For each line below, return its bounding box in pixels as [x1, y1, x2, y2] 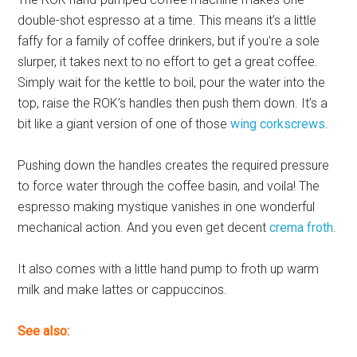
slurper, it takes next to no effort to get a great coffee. [18, 54, 319, 69]
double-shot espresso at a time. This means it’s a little [18, 13, 317, 28]
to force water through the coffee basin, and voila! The [18, 178, 320, 194]
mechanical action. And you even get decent [18, 220, 270, 235]
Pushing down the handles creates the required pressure [18, 158, 330, 173]
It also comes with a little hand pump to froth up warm [18, 261, 320, 277]
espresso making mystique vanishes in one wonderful [18, 199, 316, 214]
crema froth [269, 220, 334, 235]
